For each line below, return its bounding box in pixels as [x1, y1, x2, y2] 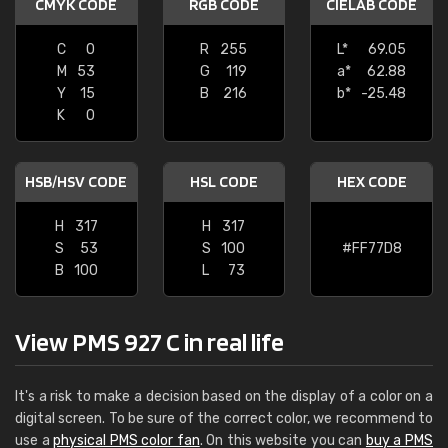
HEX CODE [336, 172, 407, 191]
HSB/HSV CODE [25, 172, 128, 191]
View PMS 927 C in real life [15, 326, 284, 357]
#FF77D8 [341, 240, 402, 257]
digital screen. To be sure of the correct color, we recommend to [15, 410, 433, 427]
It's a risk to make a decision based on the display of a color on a [15, 388, 433, 405]
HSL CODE [189, 172, 258, 191]
